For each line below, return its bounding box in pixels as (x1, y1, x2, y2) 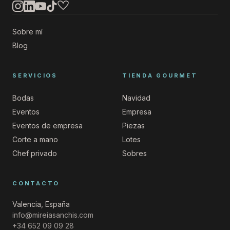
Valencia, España (12, 200, 70, 208)
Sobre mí (12, 27, 43, 36)
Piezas (122, 121, 145, 130)
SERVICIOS (12, 72, 57, 79)
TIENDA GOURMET (122, 72, 198, 79)
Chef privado (12, 149, 57, 158)
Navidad (122, 93, 150, 102)
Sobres (122, 149, 147, 158)
